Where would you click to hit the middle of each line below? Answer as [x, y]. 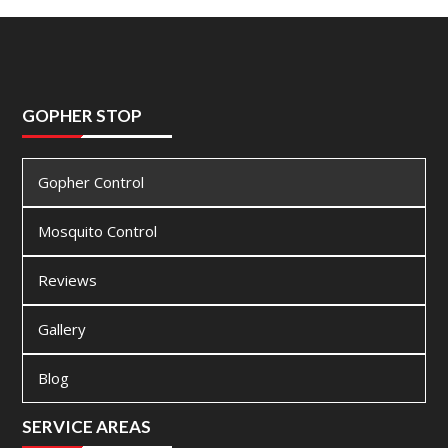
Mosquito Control [98, 231]
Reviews [68, 280]
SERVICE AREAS [87, 427]
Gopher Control [91, 182]
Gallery [62, 329]
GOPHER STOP [82, 116]
